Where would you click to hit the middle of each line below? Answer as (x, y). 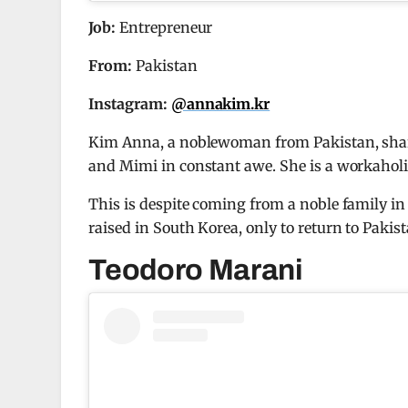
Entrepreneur (164, 27)
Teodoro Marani (196, 270)
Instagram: (128, 103)
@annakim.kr (220, 103)
